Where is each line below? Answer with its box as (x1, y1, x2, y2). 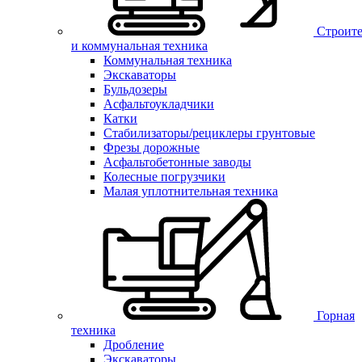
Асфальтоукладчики (103, 96, 214, 111)
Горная (317, 308, 355, 322)
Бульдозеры (103, 82, 167, 96)
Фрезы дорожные (103, 140, 200, 154)
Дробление (103, 337, 164, 351)
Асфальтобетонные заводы (103, 154, 251, 169)
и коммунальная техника (71, 38, 208, 53)
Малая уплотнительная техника (103, 183, 278, 198)
